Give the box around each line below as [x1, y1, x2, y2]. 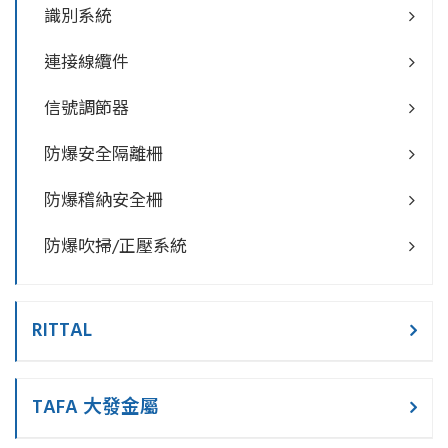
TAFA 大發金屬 [32, 393, 159, 424]
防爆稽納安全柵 [44, 188, 163, 216]
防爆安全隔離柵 [44, 142, 163, 170]
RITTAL [32, 316, 92, 347]
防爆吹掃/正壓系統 [44, 234, 187, 262]
